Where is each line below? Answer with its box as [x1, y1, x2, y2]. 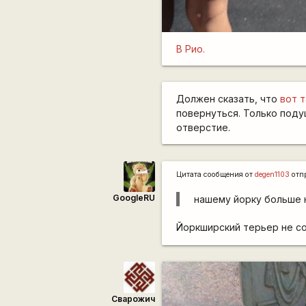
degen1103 [255, 169, 290, 179]
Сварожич [111, 293, 155, 304]
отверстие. [176, 122, 231, 134]
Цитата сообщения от [176, 169, 255, 179]
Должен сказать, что [176, 93, 281, 105]
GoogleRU [112, 193, 155, 204]
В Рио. [176, 42, 206, 55]
